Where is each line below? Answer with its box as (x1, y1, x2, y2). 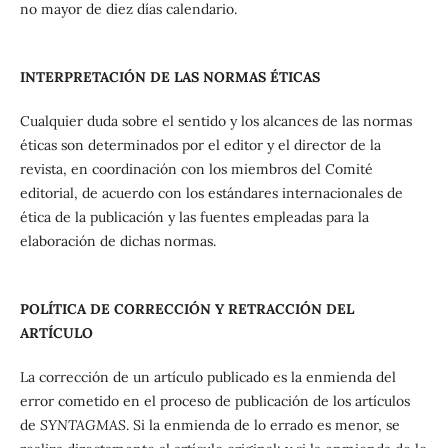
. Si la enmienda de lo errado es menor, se (125, 416, 400, 435)
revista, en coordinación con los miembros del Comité (19, 160, 373, 179)
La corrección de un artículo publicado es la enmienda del (19, 368, 396, 387)
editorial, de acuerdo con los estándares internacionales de (19, 184, 403, 203)
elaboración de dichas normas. (19, 232, 216, 251)
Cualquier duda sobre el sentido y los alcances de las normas (19, 112, 412, 131)
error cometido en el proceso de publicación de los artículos (19, 392, 410, 411)
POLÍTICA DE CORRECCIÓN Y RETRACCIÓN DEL (19, 300, 354, 319)
